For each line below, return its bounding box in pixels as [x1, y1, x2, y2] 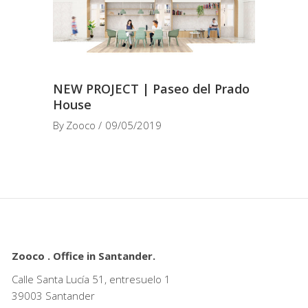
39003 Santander [11, 289, 95, 302]
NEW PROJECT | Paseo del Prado [53, 80, 250, 98]
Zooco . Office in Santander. [11, 249, 155, 263]
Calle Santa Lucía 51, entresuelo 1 [11, 272, 170, 286]
